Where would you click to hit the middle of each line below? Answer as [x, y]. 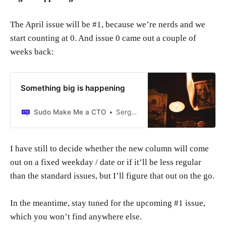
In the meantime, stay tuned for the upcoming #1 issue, [108, 203]
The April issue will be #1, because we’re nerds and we [108, 25]
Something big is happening [73, 88]
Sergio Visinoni [123, 112]
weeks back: [32, 52]
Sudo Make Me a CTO [70, 112]
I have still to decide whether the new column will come [109, 148]
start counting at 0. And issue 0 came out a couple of [103, 38]
